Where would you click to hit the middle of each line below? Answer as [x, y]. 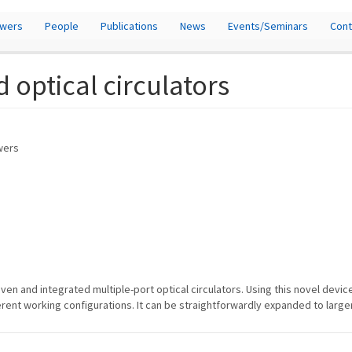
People [62, 26]
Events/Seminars [268, 26]
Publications [129, 26]
